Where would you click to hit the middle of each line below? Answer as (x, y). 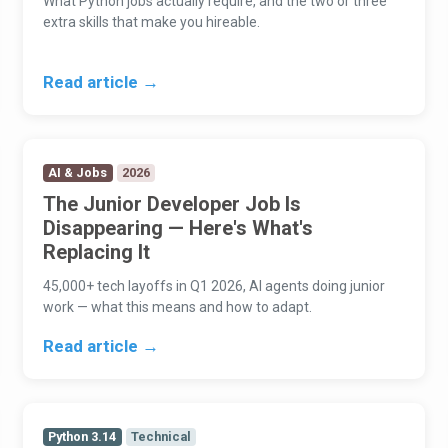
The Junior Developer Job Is (172, 204)
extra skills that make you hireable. (152, 22)
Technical (160, 437)
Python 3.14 (82, 437)
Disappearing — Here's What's (178, 228)
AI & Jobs (78, 173)
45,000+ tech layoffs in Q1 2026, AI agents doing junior (214, 286)
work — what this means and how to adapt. (178, 307)
